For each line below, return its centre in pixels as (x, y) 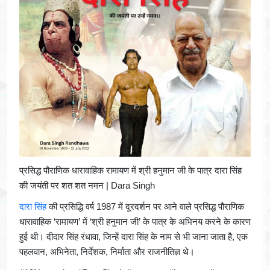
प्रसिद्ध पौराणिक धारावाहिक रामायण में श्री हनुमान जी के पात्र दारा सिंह (130, 171)
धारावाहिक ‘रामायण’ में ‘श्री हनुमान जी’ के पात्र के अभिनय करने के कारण (135, 222)
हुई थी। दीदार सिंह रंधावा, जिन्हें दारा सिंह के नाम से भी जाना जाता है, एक (133, 237)
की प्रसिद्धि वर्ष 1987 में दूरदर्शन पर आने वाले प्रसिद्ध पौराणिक (145, 207)
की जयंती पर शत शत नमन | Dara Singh (87, 186)
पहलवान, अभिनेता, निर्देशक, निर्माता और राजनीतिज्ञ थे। (107, 252)
